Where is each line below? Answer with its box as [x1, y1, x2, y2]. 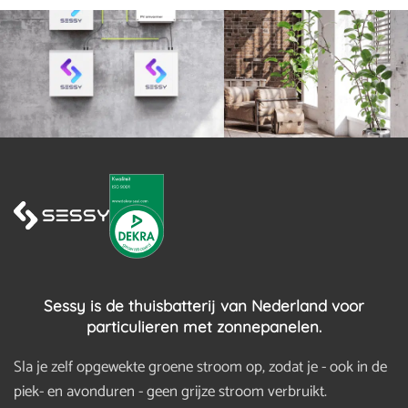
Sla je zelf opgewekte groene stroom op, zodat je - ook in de [14, 353, 387, 380]
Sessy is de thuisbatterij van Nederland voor [44, 295, 364, 315]
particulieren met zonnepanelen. [87, 316, 321, 336]
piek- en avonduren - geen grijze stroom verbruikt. [14, 378, 327, 404]
